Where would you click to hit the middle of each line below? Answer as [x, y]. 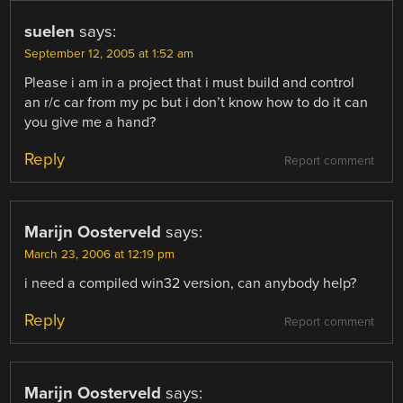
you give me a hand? [90, 122]
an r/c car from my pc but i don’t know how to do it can [197, 102]
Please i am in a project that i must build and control [190, 82]
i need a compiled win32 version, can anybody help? [191, 283]
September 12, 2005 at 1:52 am [109, 54]
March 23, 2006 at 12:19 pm [100, 254]
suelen [50, 31]
